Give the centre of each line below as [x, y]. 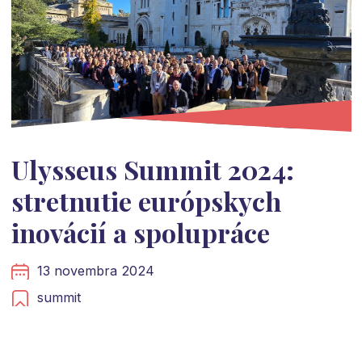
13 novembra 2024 [95, 271]
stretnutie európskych [146, 201]
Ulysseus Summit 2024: [152, 170]
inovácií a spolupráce [140, 233]
